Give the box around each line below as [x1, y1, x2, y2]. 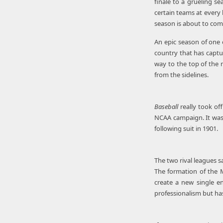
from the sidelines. [154, 70, 209, 79]
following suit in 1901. [154, 124, 218, 133]
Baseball [154, 102, 181, 111]
